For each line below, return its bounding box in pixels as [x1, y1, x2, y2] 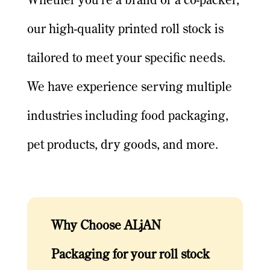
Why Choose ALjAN [51, 220, 161, 233]
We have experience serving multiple [27, 81, 232, 95]
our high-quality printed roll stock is [27, 24, 224, 37]
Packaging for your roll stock [51, 249, 210, 262]
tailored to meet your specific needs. [27, 52, 225, 66]
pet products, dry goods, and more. [27, 139, 218, 152]
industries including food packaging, [27, 110, 228, 124]
